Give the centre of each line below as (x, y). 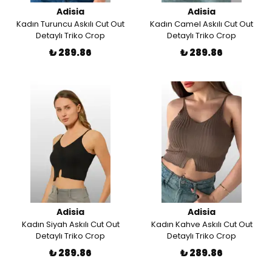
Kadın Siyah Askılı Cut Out (70, 224)
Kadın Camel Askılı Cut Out (202, 24)
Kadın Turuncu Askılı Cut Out (70, 24)
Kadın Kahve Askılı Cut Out (202, 224)
